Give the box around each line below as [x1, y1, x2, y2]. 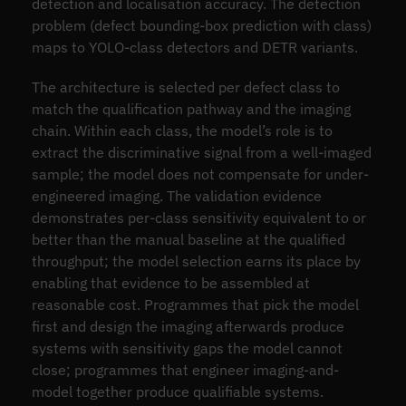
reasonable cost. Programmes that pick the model [31, 295, 359, 314]
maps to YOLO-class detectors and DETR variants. [31, 37, 358, 56]
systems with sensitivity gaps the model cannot [31, 338, 343, 357]
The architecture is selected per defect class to [31, 77, 340, 96]
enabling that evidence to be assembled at [31, 273, 310, 292]
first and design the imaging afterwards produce [31, 316, 344, 335]
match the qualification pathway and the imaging [31, 99, 351, 118]
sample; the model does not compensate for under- [31, 164, 369, 183]
